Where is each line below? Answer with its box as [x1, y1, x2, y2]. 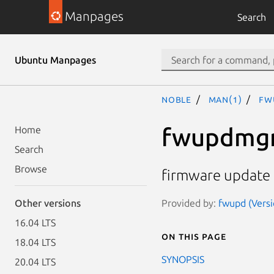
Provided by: [161, 197, 218, 209]
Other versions [15, 198, 81, 209]
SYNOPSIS [161, 253, 204, 265]
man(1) [208, 94, 242, 105]
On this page [161, 230, 226, 242]
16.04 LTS [15, 217, 56, 228]
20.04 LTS [15, 256, 56, 267]
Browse [15, 163, 47, 174]
